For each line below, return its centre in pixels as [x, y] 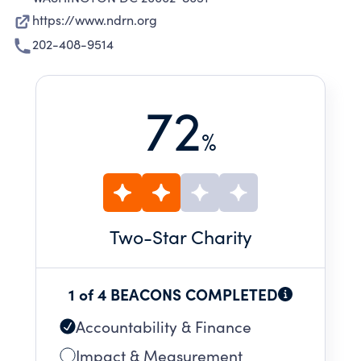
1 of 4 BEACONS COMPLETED [173, 294]
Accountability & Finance [164, 326]
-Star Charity [197, 237]
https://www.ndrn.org [95, 20]
